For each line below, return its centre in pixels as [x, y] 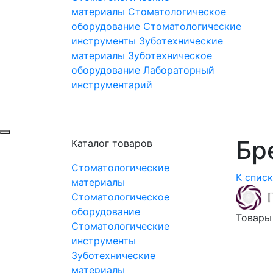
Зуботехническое [170, 56]
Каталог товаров [112, 144]
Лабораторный [179, 70]
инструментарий [112, 85]
